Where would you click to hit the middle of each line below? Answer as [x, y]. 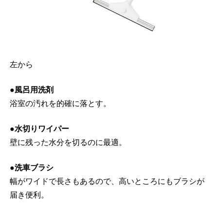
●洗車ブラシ [32, 167]
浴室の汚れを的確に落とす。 [60, 103]
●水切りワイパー [39, 128]
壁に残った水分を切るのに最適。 [68, 142]
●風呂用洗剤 [32, 90]
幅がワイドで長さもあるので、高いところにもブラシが [107, 181]
